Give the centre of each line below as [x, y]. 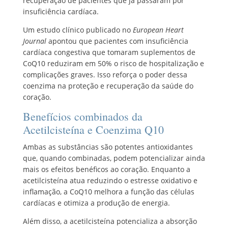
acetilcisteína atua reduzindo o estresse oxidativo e [110, 180]
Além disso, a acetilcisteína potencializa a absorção [110, 221]
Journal [34, 41]
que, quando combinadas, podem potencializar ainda [114, 158]
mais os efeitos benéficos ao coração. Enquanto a [106, 169]
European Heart [158, 30]
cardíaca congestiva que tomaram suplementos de [109, 52]
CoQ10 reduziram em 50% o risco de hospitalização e [113, 63]
